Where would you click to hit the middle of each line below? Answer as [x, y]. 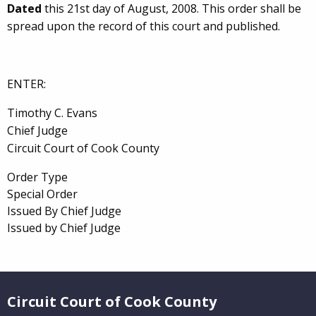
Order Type [37, 177]
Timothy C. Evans [52, 113]
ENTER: [26, 84]
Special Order [42, 194]
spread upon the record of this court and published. [144, 26]
